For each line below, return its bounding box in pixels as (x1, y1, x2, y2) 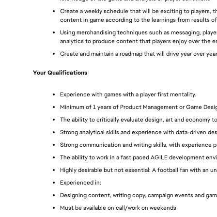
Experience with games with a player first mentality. (60, 91, 196, 99)
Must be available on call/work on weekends (60, 204, 176, 212)
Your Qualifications (33, 68, 87, 77)
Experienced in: (60, 179, 101, 187)
